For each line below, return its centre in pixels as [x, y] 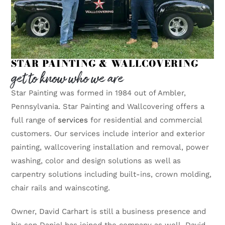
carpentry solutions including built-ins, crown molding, [111, 174]
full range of [35, 120]
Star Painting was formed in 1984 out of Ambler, [99, 93]
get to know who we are [68, 79]
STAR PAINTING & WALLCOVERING [105, 64]
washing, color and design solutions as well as [96, 161]
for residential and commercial [145, 120]
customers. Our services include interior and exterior [108, 134]
